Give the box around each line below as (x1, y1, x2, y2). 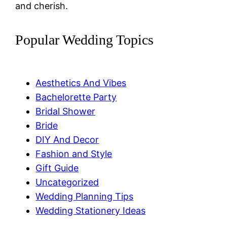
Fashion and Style (35, 148, 112, 160)
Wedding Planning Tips (35, 191, 134, 202)
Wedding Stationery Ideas (35, 205, 146, 216)
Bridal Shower (35, 106, 96, 117)
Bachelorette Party (35, 92, 117, 103)
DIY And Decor (35, 134, 99, 145)
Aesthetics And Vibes (35, 78, 127, 89)
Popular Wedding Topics (15, 32, 154, 48)
